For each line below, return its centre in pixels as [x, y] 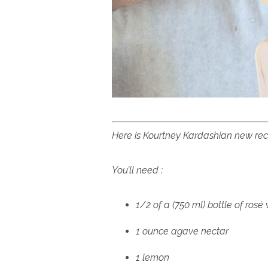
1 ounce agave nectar [182, 231]
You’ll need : [137, 170]
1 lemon [153, 257]
